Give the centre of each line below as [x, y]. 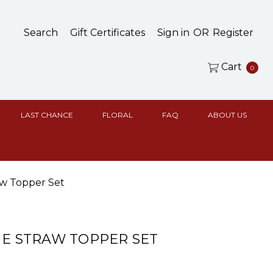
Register [233, 33]
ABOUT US [227, 115]
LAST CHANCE [47, 115]
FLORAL [118, 115]
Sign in [173, 33]
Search [41, 33]
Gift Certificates [108, 33]
